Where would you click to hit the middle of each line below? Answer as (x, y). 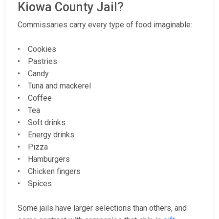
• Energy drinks (46, 135)
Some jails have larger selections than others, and (102, 208)
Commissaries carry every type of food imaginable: (105, 25)
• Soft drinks (42, 123)
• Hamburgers (44, 159)
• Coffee (35, 98)
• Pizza (33, 147)
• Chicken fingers (49, 172)
